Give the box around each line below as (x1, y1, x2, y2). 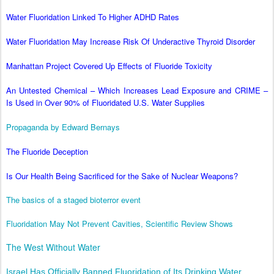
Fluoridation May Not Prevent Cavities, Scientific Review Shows (6, 218, 233, 230)
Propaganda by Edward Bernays (6, 121, 120, 133)
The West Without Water (6, 241, 100, 254)
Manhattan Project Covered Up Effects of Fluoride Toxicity (6, 60, 212, 72)
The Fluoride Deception (6, 146, 88, 158)
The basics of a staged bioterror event (6, 194, 141, 206)
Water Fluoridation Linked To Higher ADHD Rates (6, 11, 179, 23)
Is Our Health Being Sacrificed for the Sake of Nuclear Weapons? (6, 170, 238, 182)
